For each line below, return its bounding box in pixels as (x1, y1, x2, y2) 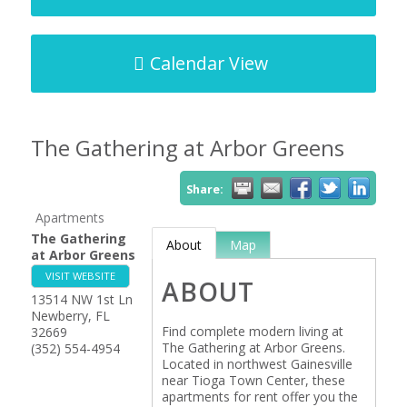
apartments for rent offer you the (161, 388, 358, 405)
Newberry (30, 307, 88, 324)
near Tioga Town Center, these (161, 372, 345, 389)
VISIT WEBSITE (45, 269, 115, 283)
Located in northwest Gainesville (161, 355, 352, 372)
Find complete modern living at (161, 323, 343, 340)
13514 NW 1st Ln (30, 291, 133, 308)
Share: (186, 182, 224, 197)
